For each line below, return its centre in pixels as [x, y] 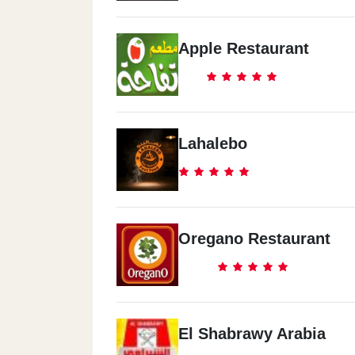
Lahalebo [213, 143]
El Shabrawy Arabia [252, 334]
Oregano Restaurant [254, 239]
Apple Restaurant [244, 48]
